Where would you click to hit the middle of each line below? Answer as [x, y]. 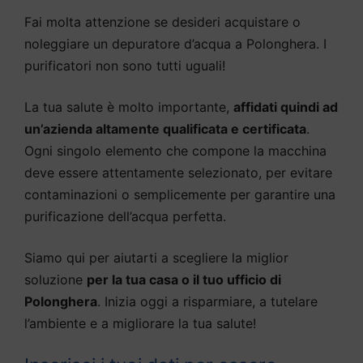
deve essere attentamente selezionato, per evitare [178, 172]
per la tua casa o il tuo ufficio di [184, 279]
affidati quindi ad [286, 107]
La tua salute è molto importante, [129, 107]
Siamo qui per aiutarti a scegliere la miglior [156, 257]
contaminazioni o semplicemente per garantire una [180, 194]
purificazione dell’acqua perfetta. [125, 216]
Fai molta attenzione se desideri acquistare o [162, 21]
